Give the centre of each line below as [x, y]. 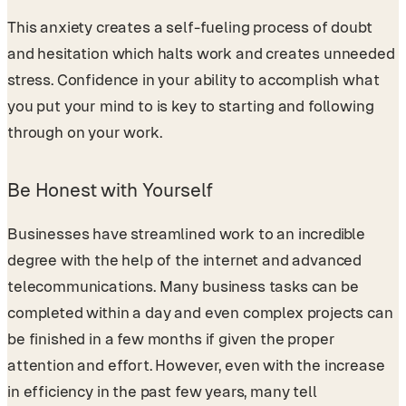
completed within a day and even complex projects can [200, 312]
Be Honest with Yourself [111, 190]
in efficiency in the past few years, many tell [162, 391]
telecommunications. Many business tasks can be [183, 286]
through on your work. [85, 133]
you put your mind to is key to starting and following [191, 106]
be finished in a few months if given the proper [171, 338]
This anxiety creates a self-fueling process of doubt [190, 28]
